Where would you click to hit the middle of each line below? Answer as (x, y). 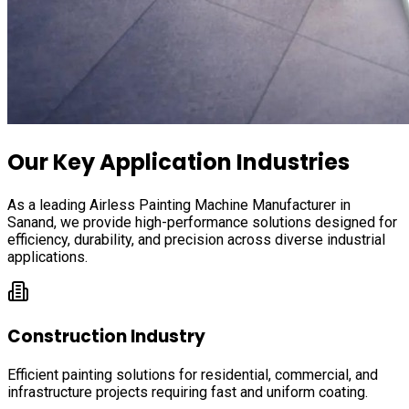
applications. (47, 257)
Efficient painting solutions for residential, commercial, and (193, 375)
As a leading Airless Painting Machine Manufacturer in (179, 204)
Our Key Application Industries (178, 162)
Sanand (31, 222)
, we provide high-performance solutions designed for (225, 222)
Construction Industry (106, 336)
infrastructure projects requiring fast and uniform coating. (188, 393)
